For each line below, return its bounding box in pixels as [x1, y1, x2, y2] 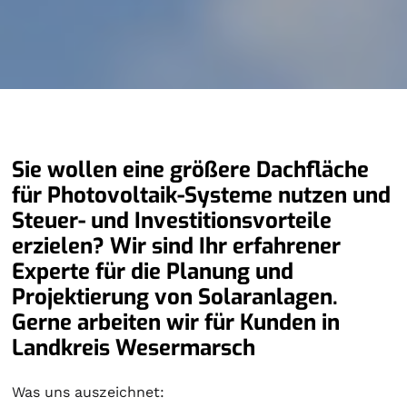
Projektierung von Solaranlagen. [12, 283, 339, 312]
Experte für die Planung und [12, 257, 294, 286]
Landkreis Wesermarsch [12, 333, 256, 362]
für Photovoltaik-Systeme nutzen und [12, 181, 392, 210]
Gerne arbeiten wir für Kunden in [12, 308, 341, 337]
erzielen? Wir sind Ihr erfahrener [12, 232, 342, 261]
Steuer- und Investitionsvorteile [12, 206, 333, 235]
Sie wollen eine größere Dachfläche [12, 155, 370, 184]
